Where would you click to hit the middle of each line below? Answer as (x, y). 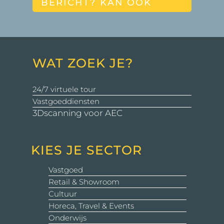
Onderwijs (67, 217)
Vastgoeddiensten (66, 101)
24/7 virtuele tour (64, 89)
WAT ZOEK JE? (82, 63)
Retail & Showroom (84, 181)
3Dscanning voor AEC (77, 113)
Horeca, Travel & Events (91, 205)
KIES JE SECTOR (86, 150)
